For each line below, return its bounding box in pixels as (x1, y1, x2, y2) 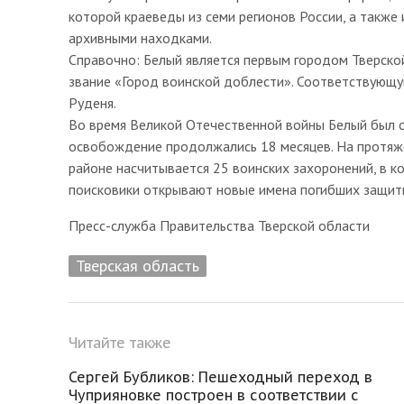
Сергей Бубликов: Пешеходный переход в (69, 367, 372, 386)
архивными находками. (69, 28, 212, 47)
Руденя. (69, 93, 116, 112)
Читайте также (69, 333, 171, 352)
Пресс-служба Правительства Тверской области (69, 216, 370, 234)
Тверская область (76, 254, 199, 276)
